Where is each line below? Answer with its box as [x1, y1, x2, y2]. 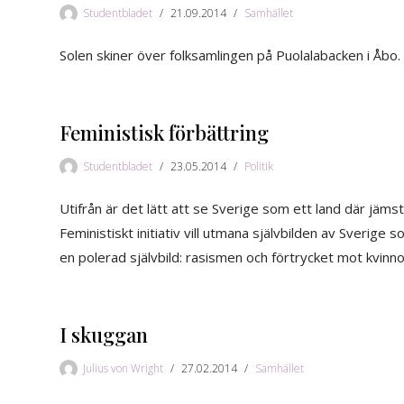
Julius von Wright [83, 360, 163, 376]
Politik [244, 158, 273, 174]
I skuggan [60, 320, 148, 348]
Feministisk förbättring [60, 118, 269, 146]
